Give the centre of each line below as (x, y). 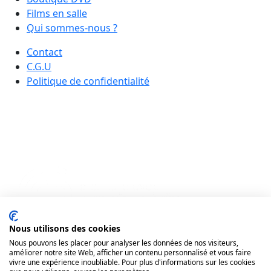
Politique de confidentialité (88, 81)
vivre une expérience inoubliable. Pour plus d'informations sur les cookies (132, 262)
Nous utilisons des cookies (65, 228)
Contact (44, 52)
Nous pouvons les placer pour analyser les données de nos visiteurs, (124, 243)
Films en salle (57, 13)
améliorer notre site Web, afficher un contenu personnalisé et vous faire (130, 253)
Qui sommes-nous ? (72, 28)
